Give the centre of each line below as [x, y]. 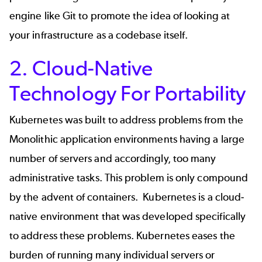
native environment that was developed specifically [127, 217]
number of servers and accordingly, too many [113, 159]
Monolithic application [61, 139]
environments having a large [178, 139]
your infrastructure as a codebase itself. [100, 35]
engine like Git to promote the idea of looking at [120, 16]
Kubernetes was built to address [84, 120]
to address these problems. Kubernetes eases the [122, 236]
